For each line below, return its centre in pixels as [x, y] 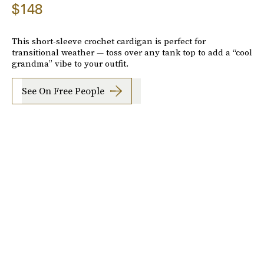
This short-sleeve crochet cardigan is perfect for [109, 41]
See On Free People [63, 91]
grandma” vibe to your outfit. [70, 63]
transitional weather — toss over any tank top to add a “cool [132, 52]
